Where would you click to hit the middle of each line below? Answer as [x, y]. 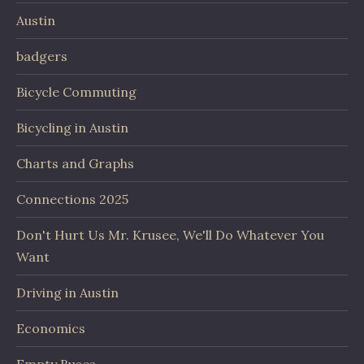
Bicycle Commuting [76, 92]
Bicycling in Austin [72, 128]
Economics [51, 328]
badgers [42, 56]
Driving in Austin [67, 292]
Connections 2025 [72, 199]
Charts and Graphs [75, 163]
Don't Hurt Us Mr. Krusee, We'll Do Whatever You [170, 235]
